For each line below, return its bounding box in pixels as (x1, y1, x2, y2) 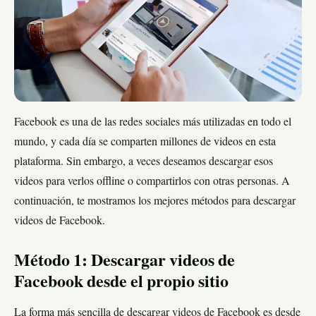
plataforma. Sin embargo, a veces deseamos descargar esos (14, 157, 273, 168)
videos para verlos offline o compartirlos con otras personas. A (14, 176, 290, 188)
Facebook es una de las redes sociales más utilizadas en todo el (14, 117, 291, 128)
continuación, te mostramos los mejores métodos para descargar (14, 196, 296, 207)
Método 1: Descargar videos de (14, 253, 235, 270)
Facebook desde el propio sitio (14, 274, 229, 291)
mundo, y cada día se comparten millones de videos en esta (14, 137, 276, 148)
